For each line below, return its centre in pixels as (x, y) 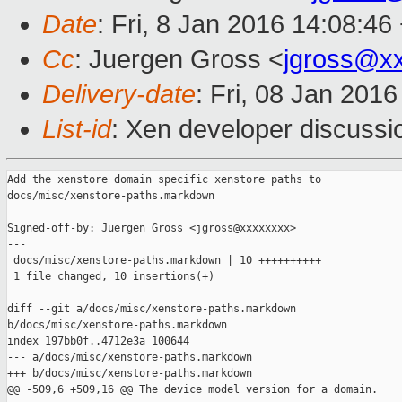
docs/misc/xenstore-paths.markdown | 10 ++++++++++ (164, 261)
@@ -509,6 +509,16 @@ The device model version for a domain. (192, 390)
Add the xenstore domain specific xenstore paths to (164, 180)
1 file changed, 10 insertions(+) (111, 277)
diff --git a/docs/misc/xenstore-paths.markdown (155, 309)
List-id (77, 130)
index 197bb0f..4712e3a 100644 (98, 341)
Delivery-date (119, 95)
